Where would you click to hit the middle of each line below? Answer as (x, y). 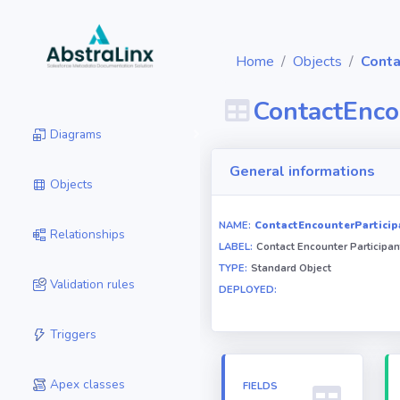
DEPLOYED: (248, 290)
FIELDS (260, 386)
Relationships (87, 234)
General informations (302, 171)
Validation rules (92, 284)
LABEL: (236, 247)
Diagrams (76, 134)
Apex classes (87, 384)
